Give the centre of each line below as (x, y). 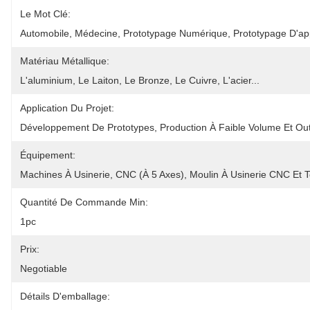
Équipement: (48, 155)
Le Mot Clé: (45, 14)
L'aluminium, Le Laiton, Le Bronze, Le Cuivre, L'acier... (140, 80)
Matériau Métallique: (65, 61)
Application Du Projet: (67, 108)
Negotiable (44, 268)
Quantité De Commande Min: (84, 202)
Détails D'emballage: (65, 296)
